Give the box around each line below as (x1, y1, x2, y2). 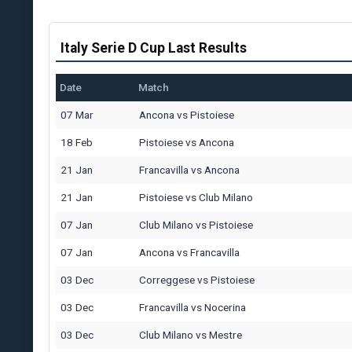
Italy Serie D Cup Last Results (60, 39, 247, 56)
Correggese (139, 273, 195, 286)
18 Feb (60, 135, 93, 148)
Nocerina (204, 300, 246, 313)
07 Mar (60, 108, 93, 121)
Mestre (209, 328, 242, 341)
